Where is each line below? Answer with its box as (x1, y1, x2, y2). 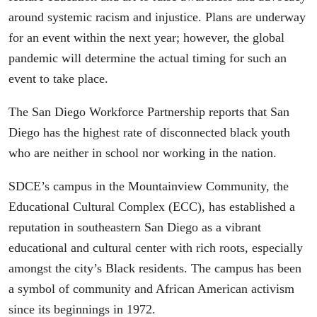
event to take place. (8, 71, 108, 86)
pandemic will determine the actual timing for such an (8, 51, 287, 66)
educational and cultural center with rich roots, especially (8, 240, 303, 255)
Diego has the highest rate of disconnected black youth (8, 125, 290, 139)
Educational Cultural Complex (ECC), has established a (8, 199, 295, 214)
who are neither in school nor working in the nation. (8, 145, 277, 160)
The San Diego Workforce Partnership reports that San (8, 104, 289, 119)
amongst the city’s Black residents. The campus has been (8, 260, 301, 275)
